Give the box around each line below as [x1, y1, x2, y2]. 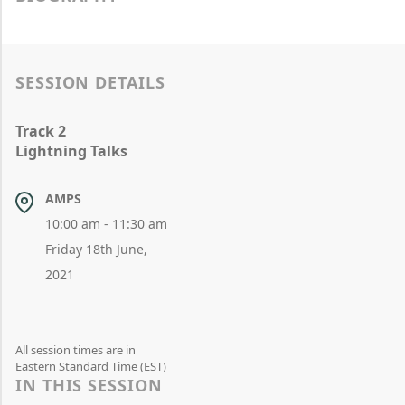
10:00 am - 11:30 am [44, 215, 167, 232]
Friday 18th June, [44, 240, 147, 258]
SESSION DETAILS [15, 71, 165, 93]
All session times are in [15, 342, 136, 358]
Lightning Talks [15, 141, 127, 161]
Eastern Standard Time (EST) [15, 358, 166, 374]
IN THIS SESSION [15, 374, 163, 396]
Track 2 [15, 121, 66, 141]
